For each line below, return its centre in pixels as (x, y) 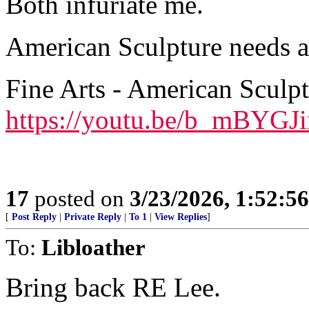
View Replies (181, 217)
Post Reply (34, 217)
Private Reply (93, 217)
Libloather (93, 247)
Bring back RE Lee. (113, 287)
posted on (79, 198)
